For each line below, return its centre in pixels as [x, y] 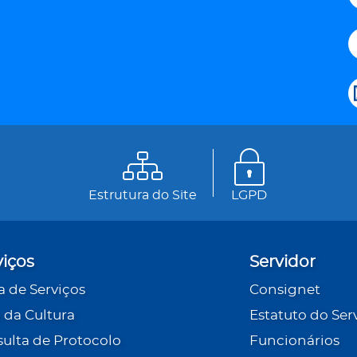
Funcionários [294, 341]
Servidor [282, 263]
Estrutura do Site [142, 196]
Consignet [284, 290]
